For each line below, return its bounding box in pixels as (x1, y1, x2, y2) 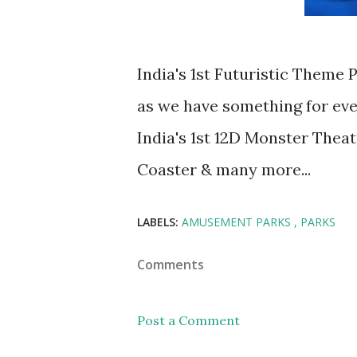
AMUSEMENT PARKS (182, 214, 294, 229)
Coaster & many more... (137, 159, 311, 179)
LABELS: (137, 214, 178, 229)
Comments (137, 255, 204, 273)
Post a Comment (137, 312, 240, 328)
